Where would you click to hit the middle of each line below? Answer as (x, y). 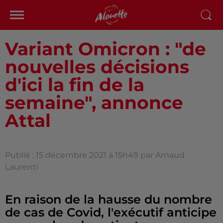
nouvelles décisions (97, 67)
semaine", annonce (94, 103)
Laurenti (22, 167)
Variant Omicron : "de (106, 49)
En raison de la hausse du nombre (109, 199)
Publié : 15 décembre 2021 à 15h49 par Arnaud (95, 155)
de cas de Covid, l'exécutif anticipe (111, 212)
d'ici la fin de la (75, 85)
